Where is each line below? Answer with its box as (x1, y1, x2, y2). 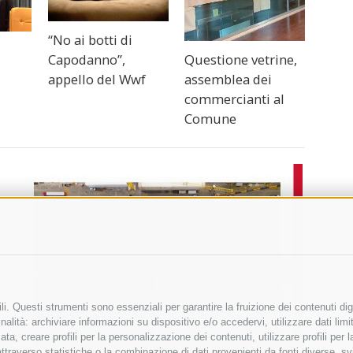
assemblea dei (184, 70, 273, 89)
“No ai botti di (47, 30, 132, 49)
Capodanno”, (47, 50, 125, 69)
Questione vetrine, (184, 50, 298, 69)
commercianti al (184, 90, 285, 109)
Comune (184, 110, 237, 128)
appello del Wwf (47, 69, 146, 88)
